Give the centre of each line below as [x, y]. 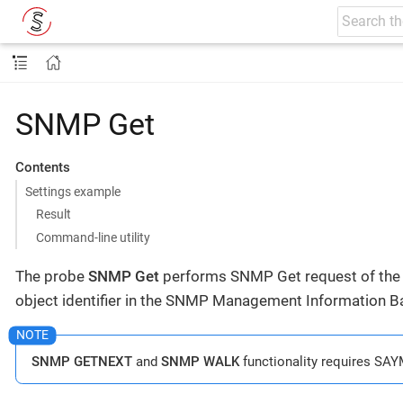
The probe [52, 276]
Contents [42, 168]
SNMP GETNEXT [82, 361]
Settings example [72, 191]
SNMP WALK [200, 361]
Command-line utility [94, 237]
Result [54, 215]
